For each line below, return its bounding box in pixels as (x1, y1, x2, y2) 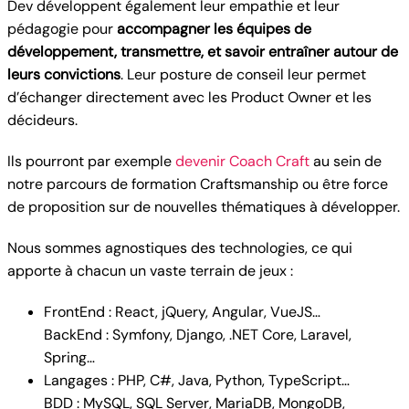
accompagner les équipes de (113, 19, 311, 38)
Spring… (44, 348, 95, 367)
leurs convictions (7, 65, 121, 84)
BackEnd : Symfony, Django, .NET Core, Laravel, (44, 325, 351, 344)
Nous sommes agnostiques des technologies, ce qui (7, 238, 352, 257)
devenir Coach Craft (175, 152, 309, 171)
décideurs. (7, 110, 78, 130)
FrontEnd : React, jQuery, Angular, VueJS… (44, 302, 320, 321)
